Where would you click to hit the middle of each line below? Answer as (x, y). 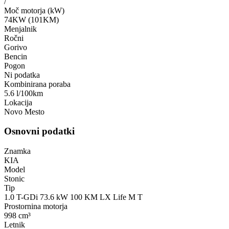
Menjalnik (20, 29)
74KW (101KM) (31, 19)
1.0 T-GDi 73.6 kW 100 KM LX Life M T (73, 197)
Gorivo (16, 47)
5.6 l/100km (24, 93)
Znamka (17, 151)
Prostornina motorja (36, 207)
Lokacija (18, 102)
